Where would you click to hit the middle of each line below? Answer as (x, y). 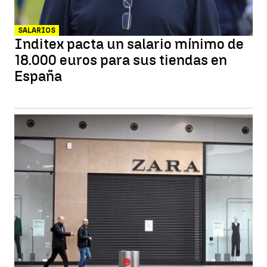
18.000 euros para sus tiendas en (121, 60)
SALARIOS (37, 30)
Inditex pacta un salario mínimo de (129, 44)
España (38, 76)
